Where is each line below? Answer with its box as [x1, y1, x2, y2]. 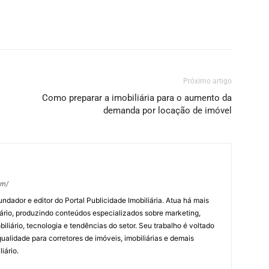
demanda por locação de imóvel [103, 105, 232, 116]
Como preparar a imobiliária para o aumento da [42, 92, 232, 103]
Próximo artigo [183, 77, 232, 85]
